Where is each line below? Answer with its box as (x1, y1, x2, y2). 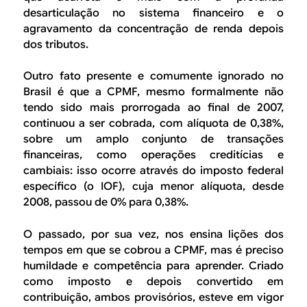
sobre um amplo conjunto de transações (23, 132, 284, 147)
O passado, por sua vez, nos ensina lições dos (23, 227, 284, 241)
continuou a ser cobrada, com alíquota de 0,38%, (23, 116, 284, 131)
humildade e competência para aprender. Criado (23, 258, 284, 273)
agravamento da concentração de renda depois (23, 21, 284, 36)
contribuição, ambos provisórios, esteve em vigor (23, 290, 284, 304)
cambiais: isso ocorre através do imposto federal (23, 164, 284, 178)
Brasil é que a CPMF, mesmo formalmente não (23, 85, 284, 99)
